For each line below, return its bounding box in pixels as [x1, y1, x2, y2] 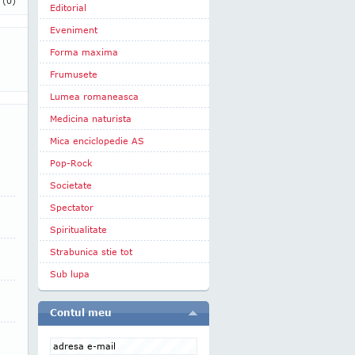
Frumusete [50, 69, 97, 79]
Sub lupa [50, 269, 90, 279]
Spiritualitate [50, 224, 107, 235]
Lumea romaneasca [50, 91, 139, 101]
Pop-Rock [50, 158, 93, 168]
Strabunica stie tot [50, 246, 132, 257]
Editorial [50, 2, 86, 13]
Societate [50, 180, 92, 190]
